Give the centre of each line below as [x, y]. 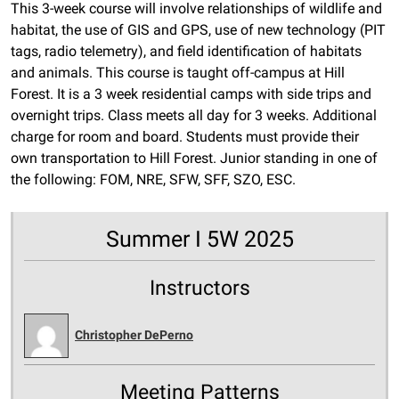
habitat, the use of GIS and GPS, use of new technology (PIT [198, 30]
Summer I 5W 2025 [199, 239]
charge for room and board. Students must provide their [185, 137]
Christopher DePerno [134, 334]
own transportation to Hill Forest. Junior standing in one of [194, 158]
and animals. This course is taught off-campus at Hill [178, 73]
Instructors [199, 288]
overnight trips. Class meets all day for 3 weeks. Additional [194, 115]
